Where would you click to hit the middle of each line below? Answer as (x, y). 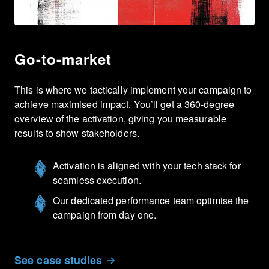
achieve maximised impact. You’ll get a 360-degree (124, 104)
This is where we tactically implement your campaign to (133, 90)
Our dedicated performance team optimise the (151, 201)
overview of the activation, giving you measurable (120, 119)
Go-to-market (63, 59)
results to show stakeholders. (77, 133)
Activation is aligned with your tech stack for (147, 166)
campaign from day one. (105, 215)
